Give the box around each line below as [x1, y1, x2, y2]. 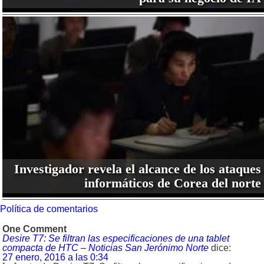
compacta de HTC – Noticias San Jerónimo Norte [2, 242, 209, 253]
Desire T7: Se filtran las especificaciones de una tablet [2, 233, 229, 243]
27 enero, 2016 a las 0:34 [2, 252, 108, 262]
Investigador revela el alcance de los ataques [14, 161, 261, 176]
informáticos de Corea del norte [84, 175, 261, 190]
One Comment [2, 223, 67, 234]
